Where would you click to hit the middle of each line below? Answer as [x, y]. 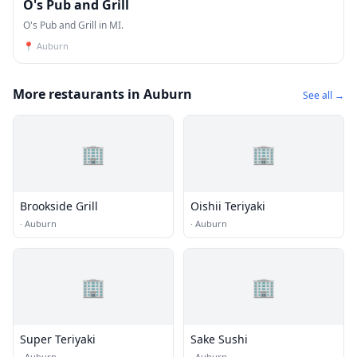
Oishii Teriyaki [228, 206]
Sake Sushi [219, 339]
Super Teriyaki [58, 339]
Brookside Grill [59, 206]
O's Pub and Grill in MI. [73, 25]
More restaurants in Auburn [102, 94]
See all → [324, 95]
